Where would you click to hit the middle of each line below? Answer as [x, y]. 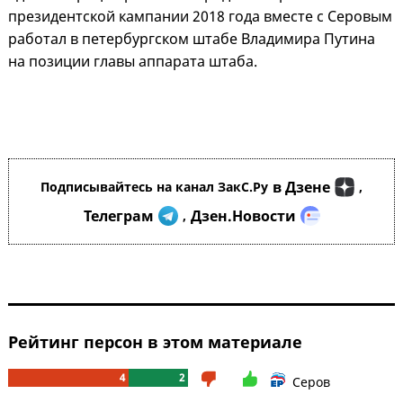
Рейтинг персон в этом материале [155, 342]
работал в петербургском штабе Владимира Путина [192, 39]
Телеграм [118, 216]
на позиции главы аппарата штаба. [133, 62]
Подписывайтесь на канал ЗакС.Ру [154, 187]
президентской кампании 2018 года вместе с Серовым [200, 17]
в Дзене [301, 188]
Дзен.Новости [243, 216]
